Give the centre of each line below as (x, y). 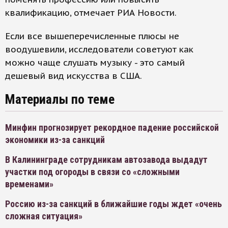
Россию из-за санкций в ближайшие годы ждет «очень (113, 204)
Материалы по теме (60, 99)
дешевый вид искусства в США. (74, 76)
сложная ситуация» (44, 216)
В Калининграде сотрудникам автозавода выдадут (106, 160)
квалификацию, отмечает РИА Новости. (91, 13)
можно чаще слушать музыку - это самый (95, 63)
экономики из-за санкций (55, 140)
